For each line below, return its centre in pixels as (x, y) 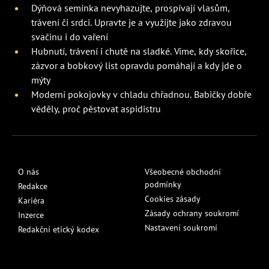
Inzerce (31, 215)
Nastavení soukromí (181, 228)
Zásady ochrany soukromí (192, 213)
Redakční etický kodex (59, 230)
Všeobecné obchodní (183, 172)
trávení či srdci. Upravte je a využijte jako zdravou (131, 23)
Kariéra (31, 201)
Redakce (33, 186)
